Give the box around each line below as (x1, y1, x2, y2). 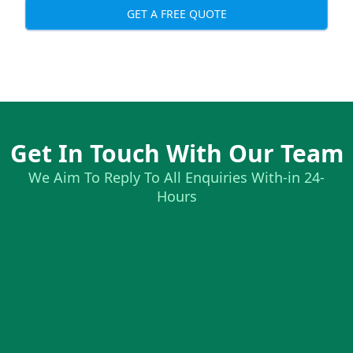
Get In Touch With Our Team (9, 137, 344, 169)
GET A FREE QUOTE (126, 6, 227, 21)
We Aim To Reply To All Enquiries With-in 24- (28, 168, 325, 187)
